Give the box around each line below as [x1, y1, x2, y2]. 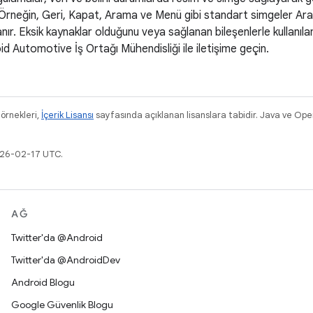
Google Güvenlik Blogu [11, 298, 113, 311]
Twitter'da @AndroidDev [11, 254, 120, 266]
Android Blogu [11, 276, 75, 289]
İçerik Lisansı [41, 109, 94, 121]
